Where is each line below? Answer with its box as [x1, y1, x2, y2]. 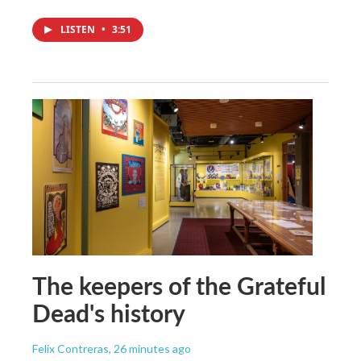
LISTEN [60, 22, 98, 36]
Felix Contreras [32, 341, 109, 355]
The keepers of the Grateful [32, 268, 326, 302]
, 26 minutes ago [109, 341, 191, 355]
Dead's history [32, 295, 185, 330]
